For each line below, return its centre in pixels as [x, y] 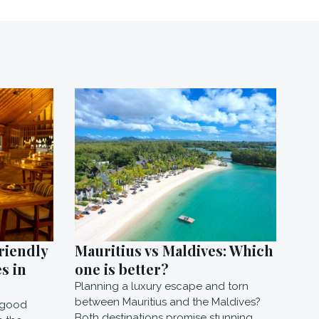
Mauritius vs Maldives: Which [174, 250]
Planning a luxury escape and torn [161, 286]
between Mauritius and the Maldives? [167, 302]
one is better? [121, 268]
